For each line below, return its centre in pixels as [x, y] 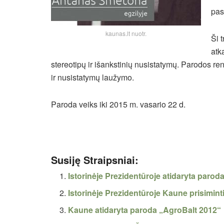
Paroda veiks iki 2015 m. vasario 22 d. [118, 104]
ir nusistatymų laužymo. [92, 77]
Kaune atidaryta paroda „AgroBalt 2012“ [145, 209]
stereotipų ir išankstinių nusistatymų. [115, 64]
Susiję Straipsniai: [95, 159]
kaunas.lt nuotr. [126, 33]
